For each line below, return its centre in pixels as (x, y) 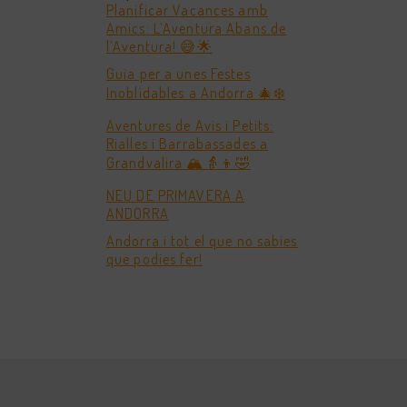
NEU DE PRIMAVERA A (176, 195)
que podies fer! (154, 259)
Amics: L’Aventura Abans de (197, 28)
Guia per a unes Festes (179, 74)
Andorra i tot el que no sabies (202, 241)
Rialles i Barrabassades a (187, 144)
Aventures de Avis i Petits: (190, 125)
